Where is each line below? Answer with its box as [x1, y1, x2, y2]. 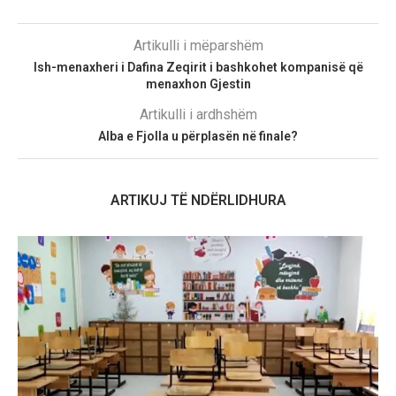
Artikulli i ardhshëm [139, 106, 257, 124]
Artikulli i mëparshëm [133, 37, 263, 55]
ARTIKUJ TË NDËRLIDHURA [110, 192, 286, 209]
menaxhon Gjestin [145, 77, 251, 92]
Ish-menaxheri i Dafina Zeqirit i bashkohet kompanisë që [33, 60, 363, 75]
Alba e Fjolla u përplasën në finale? [98, 129, 298, 144]
